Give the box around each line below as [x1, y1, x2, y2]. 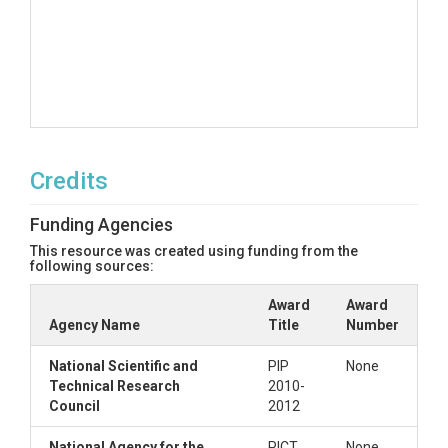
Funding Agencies [30, 214, 173, 235]
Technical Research [49, 378, 180, 394]
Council [49, 398, 100, 414]
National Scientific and [49, 358, 198, 374]
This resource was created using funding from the [30, 243, 358, 259]
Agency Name [49, 317, 140, 333]
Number [346, 317, 399, 333]
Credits [30, 167, 108, 195]
